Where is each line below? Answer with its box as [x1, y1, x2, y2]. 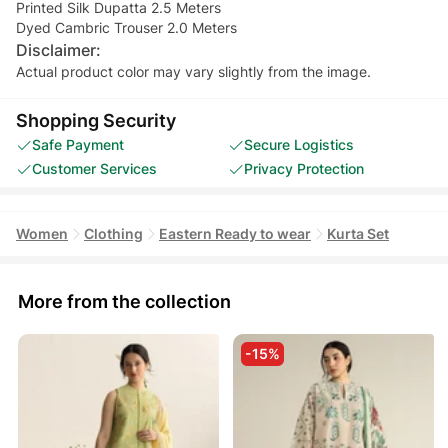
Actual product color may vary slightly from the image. [16, 62, 371, 80]
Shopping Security [16, 109, 176, 131]
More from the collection [18, 290, 231, 312]
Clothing [84, 224, 143, 242]
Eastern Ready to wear [159, 224, 311, 242]
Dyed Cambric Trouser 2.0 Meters [16, 18, 237, 36]
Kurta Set [327, 224, 389, 242]
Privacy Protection [244, 159, 364, 177]
